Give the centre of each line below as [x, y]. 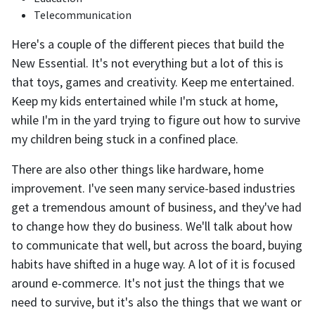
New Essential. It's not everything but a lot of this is [147, 63]
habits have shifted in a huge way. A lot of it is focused [153, 264]
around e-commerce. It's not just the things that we [148, 283]
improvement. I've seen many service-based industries [153, 188]
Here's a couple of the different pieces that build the [148, 44]
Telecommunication [83, 15]
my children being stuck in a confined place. [125, 139]
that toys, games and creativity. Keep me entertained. [153, 82]
